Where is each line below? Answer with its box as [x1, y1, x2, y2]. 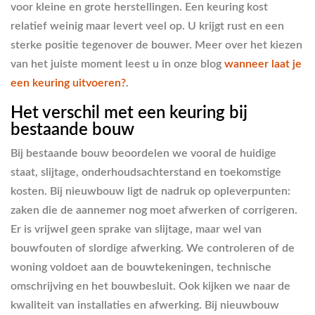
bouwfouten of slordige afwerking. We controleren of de [11, 243, 295, 254]
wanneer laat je [224, 58, 302, 70]
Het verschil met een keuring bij [11, 104, 247, 122]
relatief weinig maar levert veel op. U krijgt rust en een [11, 20, 284, 32]
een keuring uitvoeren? [11, 77, 126, 89]
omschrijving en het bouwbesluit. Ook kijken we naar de [11, 281, 290, 292]
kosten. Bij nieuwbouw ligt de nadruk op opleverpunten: [11, 186, 290, 197]
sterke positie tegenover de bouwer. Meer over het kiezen [11, 39, 302, 51]
